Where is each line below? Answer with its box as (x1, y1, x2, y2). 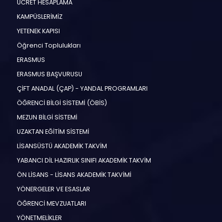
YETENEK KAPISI (15, 26, 60, 35)
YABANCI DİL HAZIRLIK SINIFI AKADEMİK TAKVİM (15, 156, 151, 165)
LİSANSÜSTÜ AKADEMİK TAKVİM (15, 141, 107, 150)
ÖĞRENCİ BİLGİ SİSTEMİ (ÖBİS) (15, 98, 107, 107)
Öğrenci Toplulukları (15, 41, 81, 50)
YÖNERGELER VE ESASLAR (15, 184, 90, 193)
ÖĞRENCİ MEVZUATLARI (15, 199, 86, 208)
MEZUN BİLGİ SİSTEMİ (15, 112, 77, 121)
